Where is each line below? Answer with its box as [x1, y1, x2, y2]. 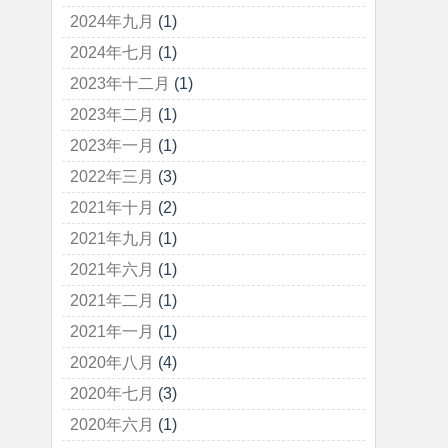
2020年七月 [70, 385, 154, 402]
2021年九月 [70, 230, 154, 247]
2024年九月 [70, 13, 154, 30]
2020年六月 [70, 416, 154, 433]
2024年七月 [70, 44, 154, 61]
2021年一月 [70, 323, 154, 340]
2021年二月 [70, 292, 154, 309]
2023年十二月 [70, 75, 170, 92]
